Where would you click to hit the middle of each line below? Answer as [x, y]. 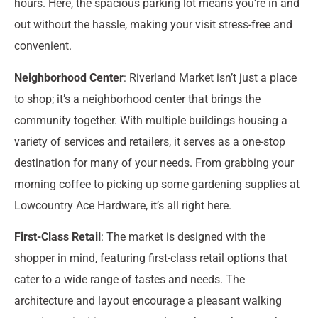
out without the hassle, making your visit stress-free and [153, 25]
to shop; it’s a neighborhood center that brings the [137, 99]
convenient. [43, 46]
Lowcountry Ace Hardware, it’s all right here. [123, 205]
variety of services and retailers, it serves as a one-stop [150, 141]
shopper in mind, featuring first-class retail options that [151, 258]
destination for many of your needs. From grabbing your [154, 163]
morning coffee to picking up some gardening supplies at [157, 184]
